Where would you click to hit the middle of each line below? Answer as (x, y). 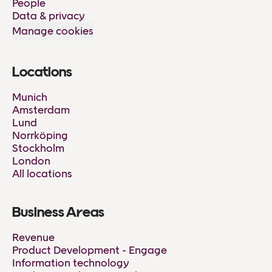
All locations (42, 173)
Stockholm (38, 148)
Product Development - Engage (90, 250)
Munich (30, 97)
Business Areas (58, 213)
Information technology (71, 263)
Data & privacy (49, 15)
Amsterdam (41, 110)
